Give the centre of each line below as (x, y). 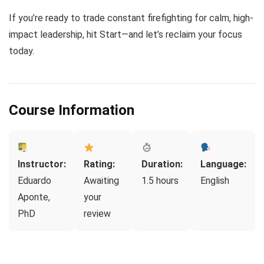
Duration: (162, 164)
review (97, 214)
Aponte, (34, 197)
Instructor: (42, 164)
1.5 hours (160, 181)
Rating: (99, 164)
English (215, 181)
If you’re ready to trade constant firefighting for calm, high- (131, 18)
